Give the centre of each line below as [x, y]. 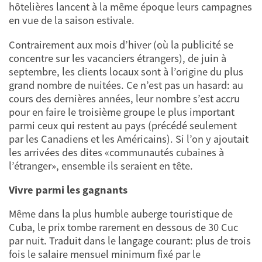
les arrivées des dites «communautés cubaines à [116, 152]
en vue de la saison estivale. [72, 20]
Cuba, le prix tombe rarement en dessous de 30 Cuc [123, 227]
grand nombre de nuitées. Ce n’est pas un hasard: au [126, 85]
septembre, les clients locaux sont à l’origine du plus [126, 71]
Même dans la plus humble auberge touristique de [121, 214]
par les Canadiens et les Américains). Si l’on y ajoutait [129, 139]
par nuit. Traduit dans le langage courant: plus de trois [130, 241]
